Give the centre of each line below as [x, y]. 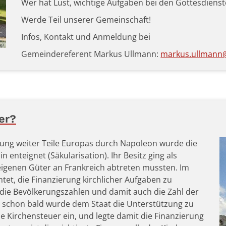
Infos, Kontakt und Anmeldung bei [86, 37]
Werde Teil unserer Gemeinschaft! [86, 20]
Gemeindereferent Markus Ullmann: [91, 54]
